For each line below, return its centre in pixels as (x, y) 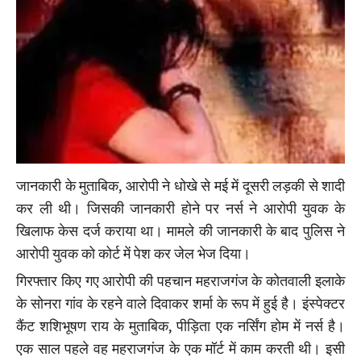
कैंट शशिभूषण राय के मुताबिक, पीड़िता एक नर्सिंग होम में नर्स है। (180, 326)
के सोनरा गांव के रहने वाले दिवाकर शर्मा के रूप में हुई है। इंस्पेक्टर (180, 304)
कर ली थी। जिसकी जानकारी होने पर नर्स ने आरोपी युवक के (180, 209)
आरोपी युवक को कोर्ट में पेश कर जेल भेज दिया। (133, 254)
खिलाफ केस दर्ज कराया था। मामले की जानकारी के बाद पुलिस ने (180, 231)
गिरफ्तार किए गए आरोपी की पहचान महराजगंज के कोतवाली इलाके (180, 281)
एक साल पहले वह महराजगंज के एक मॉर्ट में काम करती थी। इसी (180, 349)
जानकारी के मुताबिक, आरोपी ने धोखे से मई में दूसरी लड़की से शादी (180, 186)
